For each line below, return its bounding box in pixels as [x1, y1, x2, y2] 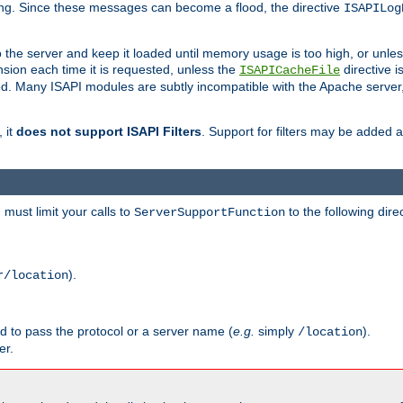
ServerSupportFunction [134, 204, 285, 219]
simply [255, 323, 298, 338]
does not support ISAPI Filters [16, 124, 201, 139]
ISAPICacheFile [239, 63, 340, 78]
